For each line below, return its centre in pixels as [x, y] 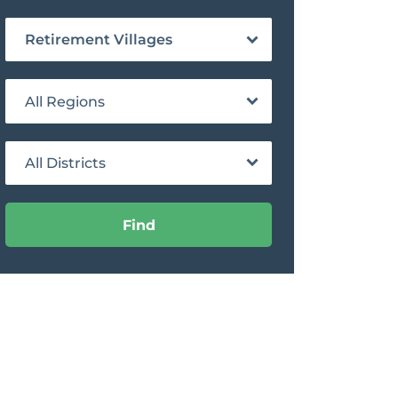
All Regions [65, 101]
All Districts [65, 163]
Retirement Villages [99, 40]
